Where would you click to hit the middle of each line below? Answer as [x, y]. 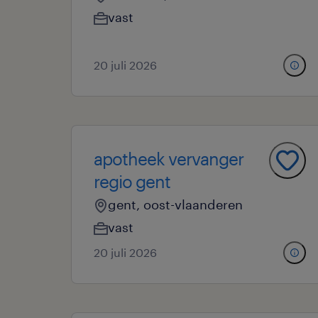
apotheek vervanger [169, 159]
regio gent [132, 181]
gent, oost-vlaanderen [175, 204]
